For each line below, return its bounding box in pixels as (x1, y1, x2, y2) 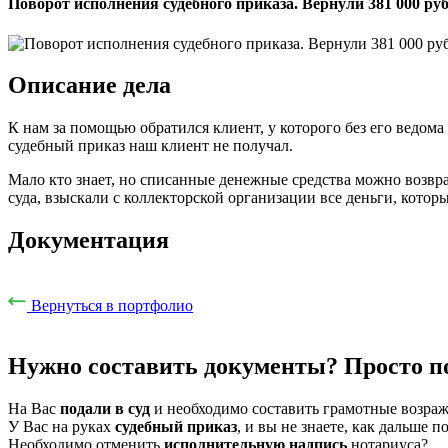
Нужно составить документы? (8, 353, 338, 380)
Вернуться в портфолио (31, 297, 193, 315)
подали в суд (60, 399, 150, 417)
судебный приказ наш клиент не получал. (8, 137, 293, 155)
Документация (8, 227, 169, 254)
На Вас (8, 399, 60, 417)
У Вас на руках (8, 417, 115, 435)
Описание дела (8, 72, 171, 99)
